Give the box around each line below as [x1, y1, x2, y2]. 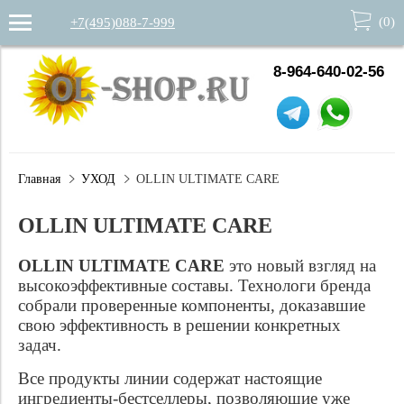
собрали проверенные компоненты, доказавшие [18, 296, 365, 315]
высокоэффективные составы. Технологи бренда [18, 276, 371, 295]
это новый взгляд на [225, 256, 376, 275]
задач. [18, 335, 61, 354]
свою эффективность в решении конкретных [18, 316, 341, 335]
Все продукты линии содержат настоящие [18, 369, 322, 388]
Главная [18, 172, 60, 186]
